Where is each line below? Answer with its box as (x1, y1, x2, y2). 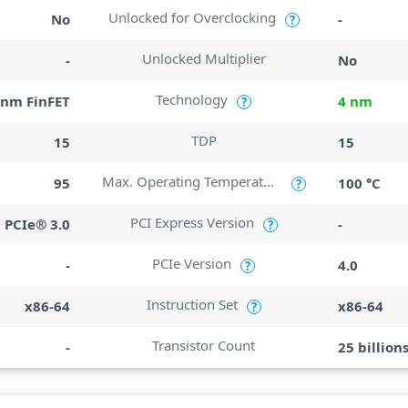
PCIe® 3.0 (5, 214, 71, 233)
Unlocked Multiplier (141, 49, 266, 67)
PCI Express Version (129, 213, 254, 231)
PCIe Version (152, 254, 232, 272)
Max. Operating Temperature (263, 172, 275, 190)
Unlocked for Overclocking (107, 8, 276, 26)
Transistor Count (152, 336, 256, 354)
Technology (156, 90, 229, 108)
